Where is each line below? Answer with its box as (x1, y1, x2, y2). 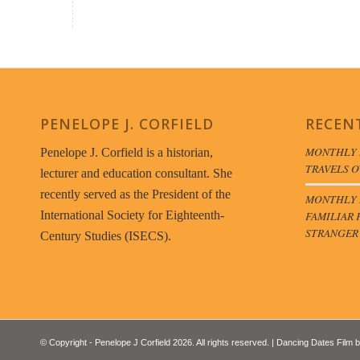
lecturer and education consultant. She (40, 166, 232, 181)
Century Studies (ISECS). (40, 229, 171, 243)
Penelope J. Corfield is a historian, (40, 145, 213, 160)
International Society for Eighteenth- (40, 208, 224, 223)
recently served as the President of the (40, 187, 231, 202)
